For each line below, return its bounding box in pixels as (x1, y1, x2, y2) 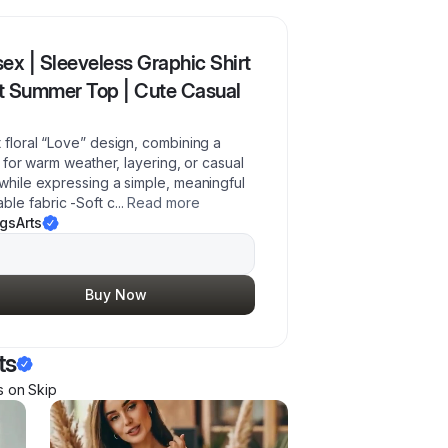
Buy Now (85, 286, 147, 303)
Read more (127, 194, 200, 211)
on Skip (3, 381, 58, 398)
